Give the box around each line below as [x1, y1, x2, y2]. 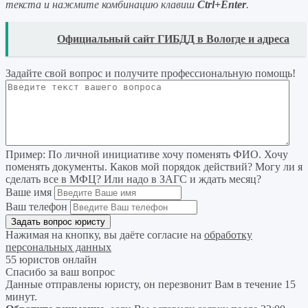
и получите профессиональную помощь [105, 67, 292, 80]
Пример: [5, 148, 45, 161]
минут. [5, 291, 37, 303]
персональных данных [5, 241, 111, 254]
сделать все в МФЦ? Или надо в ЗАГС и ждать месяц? [5, 173, 261, 186]
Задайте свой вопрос [5, 67, 105, 80]
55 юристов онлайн [5, 254, 97, 266]
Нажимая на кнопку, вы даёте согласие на [5, 229, 204, 241]
